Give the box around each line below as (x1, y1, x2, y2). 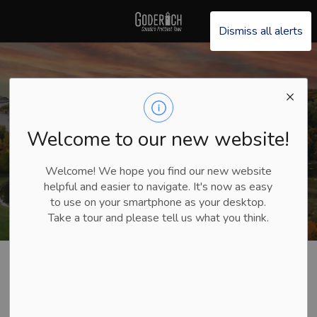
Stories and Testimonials (187, 248, 253, 262)
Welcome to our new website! (27, 126, 290, 153)
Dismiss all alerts (219, 23, 303, 39)
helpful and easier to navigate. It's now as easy (44, 179, 273, 195)
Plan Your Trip (110, 248, 173, 262)
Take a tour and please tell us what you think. (47, 210, 269, 226)
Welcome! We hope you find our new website (45, 163, 272, 179)
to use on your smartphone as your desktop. (50, 195, 267, 210)
